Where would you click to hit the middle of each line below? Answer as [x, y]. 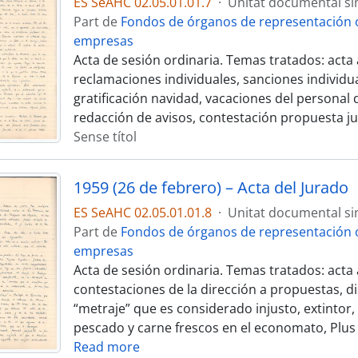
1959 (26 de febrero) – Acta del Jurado [211, 187]
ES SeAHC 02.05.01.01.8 [142, 213]
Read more [106, 347]
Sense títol [105, 137]
